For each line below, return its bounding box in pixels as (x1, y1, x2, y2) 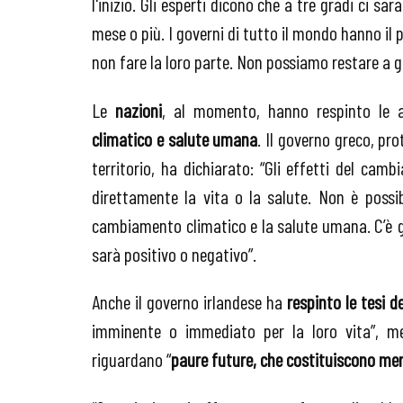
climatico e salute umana (92, 126, 258, 150)
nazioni (115, 97, 162, 121)
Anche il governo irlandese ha (92, 290, 288, 314)
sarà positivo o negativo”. (92, 241, 256, 265)
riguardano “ (92, 347, 171, 372)
